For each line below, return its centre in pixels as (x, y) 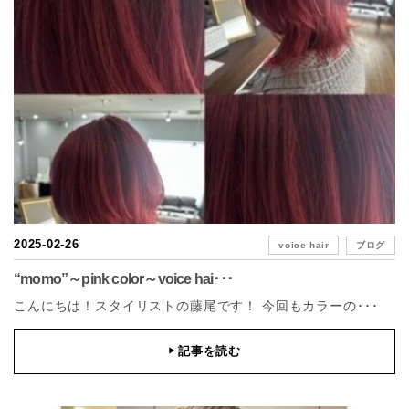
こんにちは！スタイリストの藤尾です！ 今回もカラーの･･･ (196, 305)
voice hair (304, 245)
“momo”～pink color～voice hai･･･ (123, 278)
